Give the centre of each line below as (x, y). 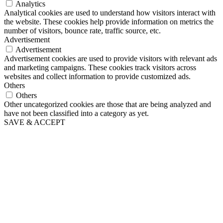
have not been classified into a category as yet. (76, 113)
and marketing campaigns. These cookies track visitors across (100, 67)
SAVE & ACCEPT (35, 122)
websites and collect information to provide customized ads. (97, 76)
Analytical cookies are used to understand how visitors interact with (110, 12)
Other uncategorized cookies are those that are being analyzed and (108, 104)
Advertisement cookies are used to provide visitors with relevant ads (111, 58)
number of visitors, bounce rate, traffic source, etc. (82, 30)
